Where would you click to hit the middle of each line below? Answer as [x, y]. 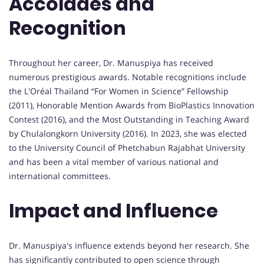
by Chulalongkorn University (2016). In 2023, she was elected [128, 133]
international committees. [60, 176]
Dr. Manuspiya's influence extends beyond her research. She [129, 245]
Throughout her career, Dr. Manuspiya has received [111, 62]
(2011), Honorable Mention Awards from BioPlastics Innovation [132, 105]
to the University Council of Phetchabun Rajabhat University [127, 147]
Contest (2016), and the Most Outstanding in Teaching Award [129, 119]
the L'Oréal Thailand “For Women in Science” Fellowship [119, 91]
